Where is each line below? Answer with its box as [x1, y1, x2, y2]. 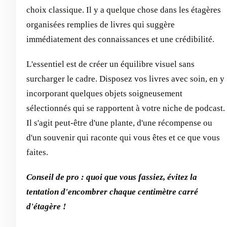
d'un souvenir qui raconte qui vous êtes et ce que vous [26, 133, 220, 143]
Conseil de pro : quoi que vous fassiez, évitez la [26, 172, 197, 182]
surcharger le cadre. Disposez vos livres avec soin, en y [26, 74, 224, 84]
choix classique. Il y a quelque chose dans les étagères [26, 5, 221, 15]
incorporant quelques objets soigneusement [26, 89, 182, 99]
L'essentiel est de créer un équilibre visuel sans [26, 59, 195, 69]
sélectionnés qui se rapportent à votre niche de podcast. [26, 103, 225, 113]
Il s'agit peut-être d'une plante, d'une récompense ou [26, 118, 212, 128]
